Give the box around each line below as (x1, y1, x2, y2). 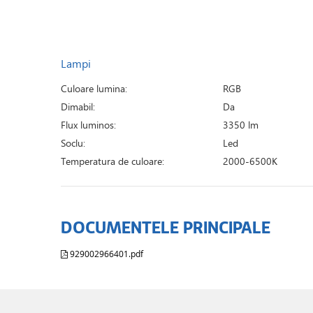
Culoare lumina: (61, 81, 127, 96)
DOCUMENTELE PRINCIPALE (61, 215, 270, 239)
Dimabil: (61, 99, 95, 115)
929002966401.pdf (68, 248, 143, 260)
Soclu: (61, 136, 85, 151)
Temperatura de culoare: (61, 154, 164, 169)
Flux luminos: (61, 117, 116, 133)
